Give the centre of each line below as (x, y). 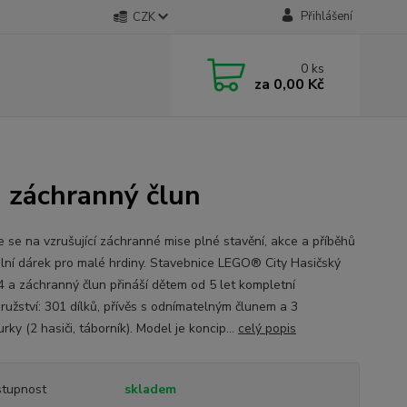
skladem (150, 389)
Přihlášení (326, 16)
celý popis (267, 328)
